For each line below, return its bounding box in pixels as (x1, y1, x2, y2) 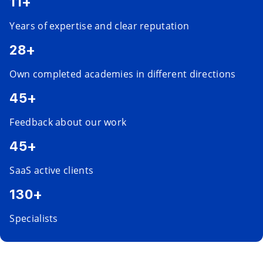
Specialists (9, 212, 58, 225)
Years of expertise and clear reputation (9, 19, 190, 32)
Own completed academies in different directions (9, 68, 236, 80)
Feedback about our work (9, 116, 127, 129)
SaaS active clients (9, 164, 94, 177)
